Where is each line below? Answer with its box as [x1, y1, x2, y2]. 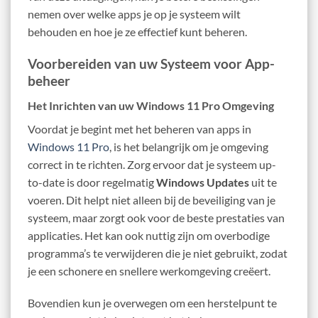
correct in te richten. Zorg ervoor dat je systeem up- [28, 157, 276, 171]
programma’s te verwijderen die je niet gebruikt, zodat [28, 246, 287, 260]
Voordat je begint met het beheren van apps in [28, 121, 251, 136]
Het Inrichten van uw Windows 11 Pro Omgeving [28, 98, 274, 112]
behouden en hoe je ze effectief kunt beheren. [28, 25, 247, 39]
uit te [249, 175, 277, 189]
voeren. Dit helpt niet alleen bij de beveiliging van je [28, 192, 275, 207]
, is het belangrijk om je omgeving [109, 139, 268, 153]
